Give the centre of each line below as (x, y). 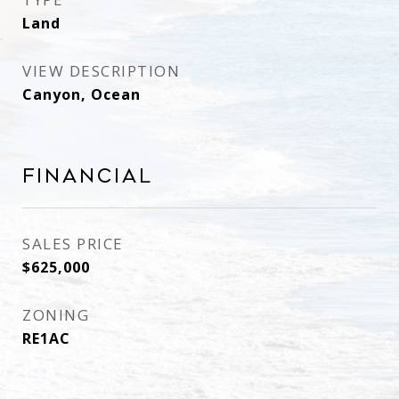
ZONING (56, 315)
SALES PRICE (73, 244)
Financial (88, 176)
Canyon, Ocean (81, 94)
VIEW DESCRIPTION (101, 71)
